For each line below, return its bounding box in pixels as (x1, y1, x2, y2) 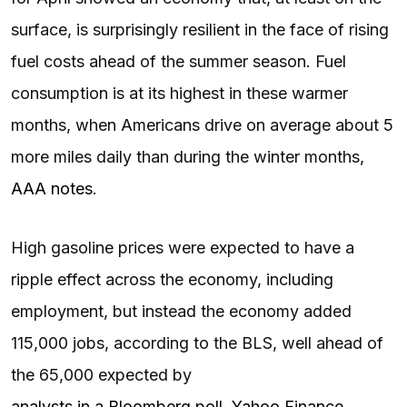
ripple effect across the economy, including (11, 269, 333, 289)
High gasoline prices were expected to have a (11, 237, 354, 257)
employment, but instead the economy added (11, 301, 352, 321)
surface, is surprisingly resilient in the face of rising (11, 19, 389, 39)
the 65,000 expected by (11, 364, 192, 384)
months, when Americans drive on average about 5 (11, 114, 393, 134)
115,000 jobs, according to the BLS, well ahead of (11, 333, 383, 352)
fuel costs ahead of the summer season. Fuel (11, 51, 346, 71)
